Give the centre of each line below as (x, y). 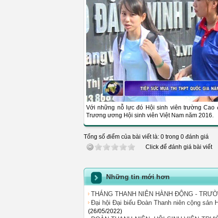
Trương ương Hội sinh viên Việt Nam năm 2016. (150, 115)
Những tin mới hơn (138, 177)
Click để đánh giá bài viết (179, 147)
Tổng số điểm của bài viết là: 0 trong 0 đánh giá (146, 137)
